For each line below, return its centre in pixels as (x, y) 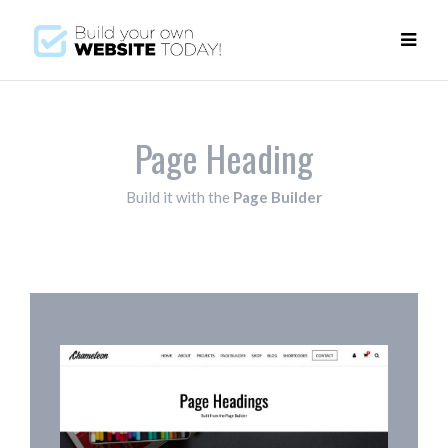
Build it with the (179, 197)
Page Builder (277, 197)
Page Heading (224, 157)
